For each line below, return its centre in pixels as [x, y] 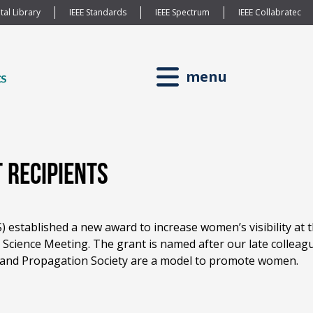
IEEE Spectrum [182, 12]
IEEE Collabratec [269, 12]
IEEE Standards [97, 12]
